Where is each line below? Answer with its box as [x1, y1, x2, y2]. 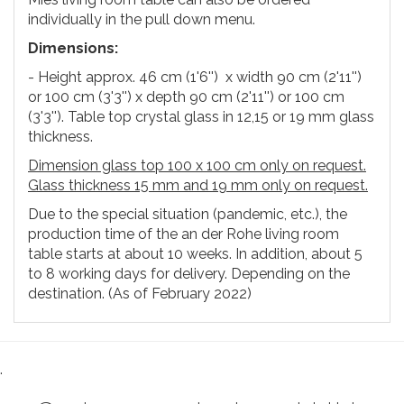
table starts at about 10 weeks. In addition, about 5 [28, 244, 363, 262]
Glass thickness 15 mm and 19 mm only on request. [28, 176, 368, 194]
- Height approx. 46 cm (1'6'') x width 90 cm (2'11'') [28, 68, 362, 86]
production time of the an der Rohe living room [28, 225, 339, 243]
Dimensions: [28, 39, 118, 57]
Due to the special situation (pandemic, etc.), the [28, 205, 347, 223]
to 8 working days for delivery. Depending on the [28, 264, 350, 282]
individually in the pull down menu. [28, 10, 255, 28]
